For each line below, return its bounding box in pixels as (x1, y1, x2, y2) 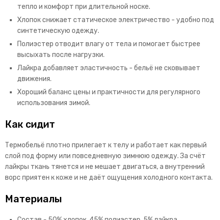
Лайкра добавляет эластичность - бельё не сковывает (17, 64, 200, 73)
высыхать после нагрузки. (17, 51, 105, 59)
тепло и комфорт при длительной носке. (17, 2, 150, 11)
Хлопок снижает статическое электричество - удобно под (17, 16, 214, 25)
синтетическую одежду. (17, 27, 99, 35)
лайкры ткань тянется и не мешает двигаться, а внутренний (5, 163, 205, 171)
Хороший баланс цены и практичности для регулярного (17, 88, 200, 97)
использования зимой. (17, 99, 90, 108)
